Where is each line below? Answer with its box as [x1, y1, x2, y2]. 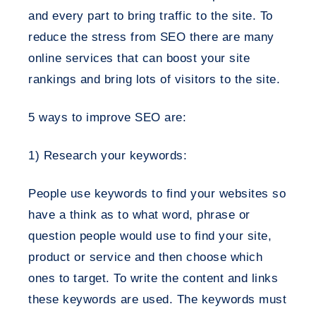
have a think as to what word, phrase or [28, 208, 250, 221]
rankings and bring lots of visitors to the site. [28, 73, 280, 86]
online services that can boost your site [28, 51, 250, 65]
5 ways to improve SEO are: [28, 111, 186, 124]
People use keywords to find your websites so [28, 187, 286, 200]
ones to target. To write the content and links [28, 272, 278, 285]
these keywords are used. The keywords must [28, 293, 286, 306]
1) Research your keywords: [28, 149, 187, 162]
